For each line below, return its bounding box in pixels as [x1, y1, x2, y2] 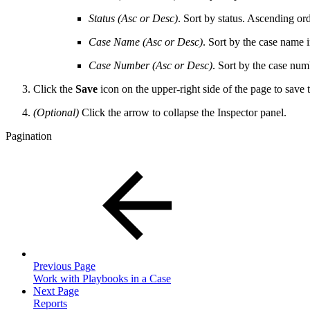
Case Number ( [89, 59, 156, 71]
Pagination [6, 129, 52, 142]
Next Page [33, 284, 79, 297]
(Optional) [33, 106, 79, 118]
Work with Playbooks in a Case [33, 272, 171, 284]
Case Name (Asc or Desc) [89, 35, 203, 48]
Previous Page [33, 259, 95, 272]
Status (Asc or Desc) [89, 12, 178, 24]
